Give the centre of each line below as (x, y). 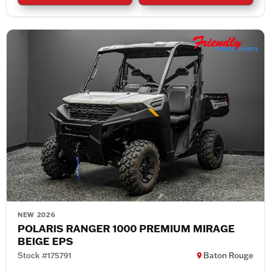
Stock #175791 (44, 255)
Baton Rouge (228, 255)
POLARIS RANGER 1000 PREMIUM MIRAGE (126, 228)
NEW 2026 (37, 214)
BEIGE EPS (45, 240)
